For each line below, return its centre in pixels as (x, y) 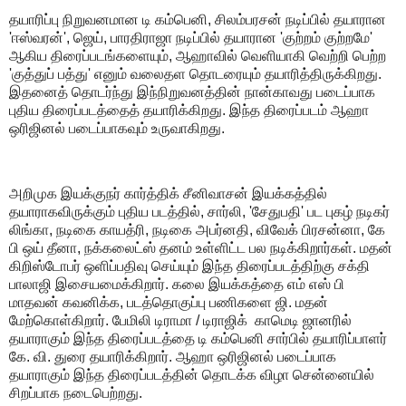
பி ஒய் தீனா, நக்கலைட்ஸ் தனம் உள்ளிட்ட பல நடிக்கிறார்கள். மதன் (201, 247)
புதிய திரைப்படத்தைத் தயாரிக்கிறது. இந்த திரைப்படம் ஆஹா (189, 111)
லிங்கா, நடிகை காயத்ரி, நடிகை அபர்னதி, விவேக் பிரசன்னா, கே (197, 229)
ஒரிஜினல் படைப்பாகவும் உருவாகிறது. (119, 129)
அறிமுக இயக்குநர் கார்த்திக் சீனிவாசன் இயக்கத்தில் (168, 193)
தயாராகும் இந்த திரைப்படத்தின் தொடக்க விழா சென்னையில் (192, 374)
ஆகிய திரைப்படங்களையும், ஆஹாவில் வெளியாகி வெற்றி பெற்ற (198, 56)
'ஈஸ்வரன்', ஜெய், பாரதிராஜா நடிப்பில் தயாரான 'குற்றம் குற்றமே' (191, 38)
